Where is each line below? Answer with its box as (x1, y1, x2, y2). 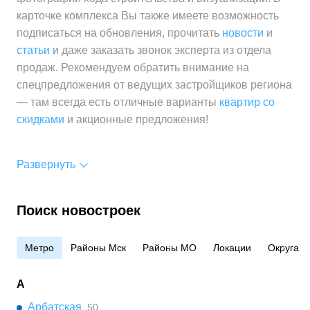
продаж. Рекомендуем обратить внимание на (17, 62, 249, 73)
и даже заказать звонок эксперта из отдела (50, 44, 271, 56)
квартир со (219, 96, 275, 108)
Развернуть (17, 158, 75, 170)
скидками (17, 113, 64, 125)
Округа (268, 242, 299, 253)
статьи (17, 44, 50, 56)
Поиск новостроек (17, 203, 140, 218)
